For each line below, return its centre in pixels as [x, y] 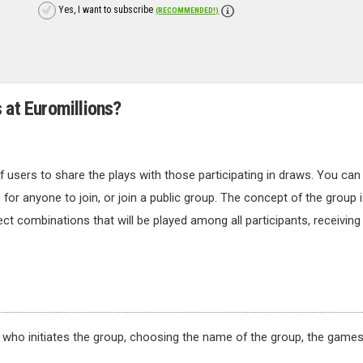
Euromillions [69, 109]
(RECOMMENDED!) [188, 11]
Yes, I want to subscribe [106, 10]
